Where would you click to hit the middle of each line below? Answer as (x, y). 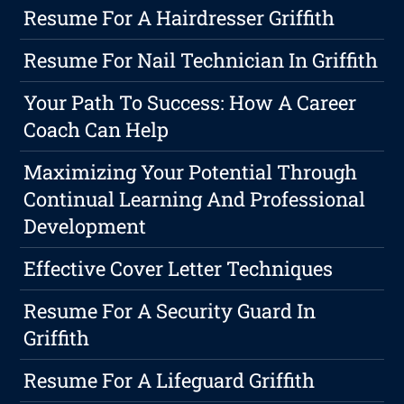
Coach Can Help (96, 130)
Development (85, 226)
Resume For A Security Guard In (170, 311)
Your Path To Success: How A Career (190, 103)
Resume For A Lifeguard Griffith (170, 381)
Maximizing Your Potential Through (191, 172)
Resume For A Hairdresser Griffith (179, 18)
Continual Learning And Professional (195, 199)
